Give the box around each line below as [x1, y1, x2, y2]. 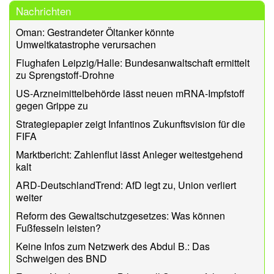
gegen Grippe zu [16, 98, 88, 113]
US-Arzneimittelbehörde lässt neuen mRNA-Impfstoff [16, 86, 245, 100]
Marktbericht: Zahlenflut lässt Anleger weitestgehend [16, 147, 243, 161]
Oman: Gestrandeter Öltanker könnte [16, 24, 174, 39]
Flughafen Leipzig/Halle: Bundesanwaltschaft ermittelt [16, 55, 250, 70]
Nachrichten [16, 2, 71, 18]
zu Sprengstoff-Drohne [16, 67, 114, 82]
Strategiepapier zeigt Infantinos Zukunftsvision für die [16, 116, 245, 131]
